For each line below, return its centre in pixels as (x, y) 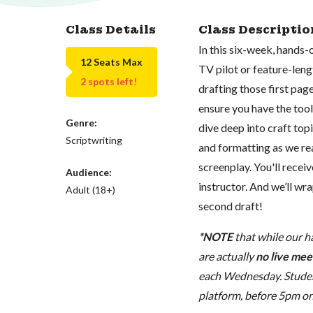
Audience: (89, 172)
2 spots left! (109, 81)
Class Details (111, 29)
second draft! (230, 205)
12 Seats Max (112, 62)
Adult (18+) (91, 190)
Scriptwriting (94, 140)
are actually (227, 256)
